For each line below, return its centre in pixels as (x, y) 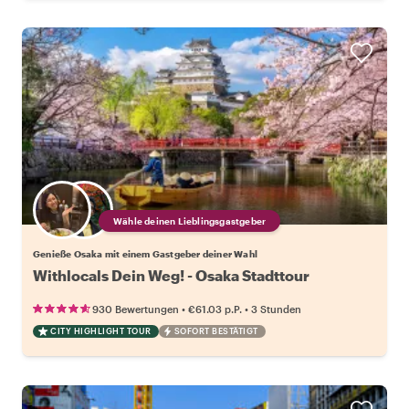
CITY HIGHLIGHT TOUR (101, 330)
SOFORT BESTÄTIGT (216, 330)
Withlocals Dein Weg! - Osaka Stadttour (171, 275)
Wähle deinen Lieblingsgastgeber (190, 220)
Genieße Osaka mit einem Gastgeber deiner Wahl (145, 253)
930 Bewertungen (136, 309)
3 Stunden (276, 309)
